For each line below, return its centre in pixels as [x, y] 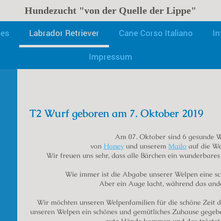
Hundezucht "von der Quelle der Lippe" [110, 10]
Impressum [110, 57]
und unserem [146, 146]
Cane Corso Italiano [156, 33]
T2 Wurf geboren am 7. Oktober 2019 [116, 113]
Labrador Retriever [64, 33]
